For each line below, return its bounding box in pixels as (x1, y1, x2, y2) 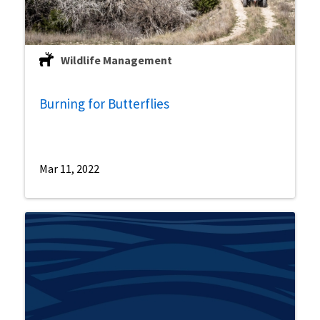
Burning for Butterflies (39, 94, 169, 112)
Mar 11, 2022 (39, 161, 99, 176)
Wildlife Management (61, 53, 172, 68)
